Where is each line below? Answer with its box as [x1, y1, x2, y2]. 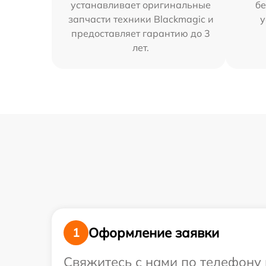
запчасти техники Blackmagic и [68, 13, 214, 26]
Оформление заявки [88, 224, 219, 241]
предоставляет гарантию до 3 [71, 27, 211, 40]
